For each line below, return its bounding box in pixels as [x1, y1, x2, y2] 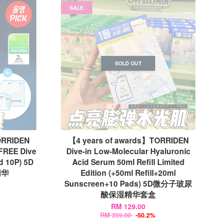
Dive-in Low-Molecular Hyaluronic [66, 145, 191, 157]
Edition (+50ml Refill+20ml [81, 167, 176, 178]
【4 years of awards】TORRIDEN [68, 135, 189, 146]
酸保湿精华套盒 [101, 189, 156, 200]
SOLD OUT [115, 59, 142, 67]
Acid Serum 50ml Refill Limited [72, 156, 185, 167]
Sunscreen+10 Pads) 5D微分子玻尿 [64, 178, 192, 189]
